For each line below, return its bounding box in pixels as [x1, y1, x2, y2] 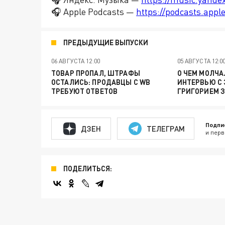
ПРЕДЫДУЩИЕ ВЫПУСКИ [63, 38, 148, 47]
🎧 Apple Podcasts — [51, 6, 136, 17]
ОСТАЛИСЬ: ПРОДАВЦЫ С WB [51, 78, 151, 86]
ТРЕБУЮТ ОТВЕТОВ [51, 87, 118, 95]
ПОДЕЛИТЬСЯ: [63, 164, 112, 173]
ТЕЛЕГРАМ [146, 124, 185, 133]
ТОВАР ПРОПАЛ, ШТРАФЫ [51, 69, 140, 77]
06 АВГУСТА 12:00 [51, 57, 100, 65]
